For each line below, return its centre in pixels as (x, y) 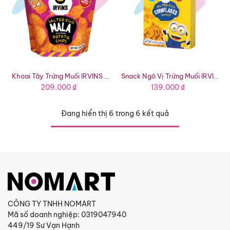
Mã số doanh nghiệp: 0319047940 (67, 214)
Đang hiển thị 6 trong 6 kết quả (115, 113)
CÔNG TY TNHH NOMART (52, 204)
